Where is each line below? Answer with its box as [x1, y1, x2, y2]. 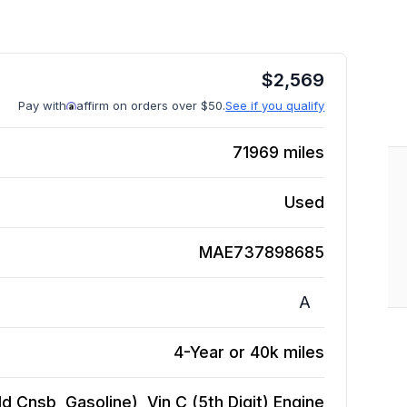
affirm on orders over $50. [76, 98, 226, 113]
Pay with [18, 98, 67, 113]
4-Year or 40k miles [174, 342, 325, 362]
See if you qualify [225, 98, 325, 113]
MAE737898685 [199, 243, 325, 262]
